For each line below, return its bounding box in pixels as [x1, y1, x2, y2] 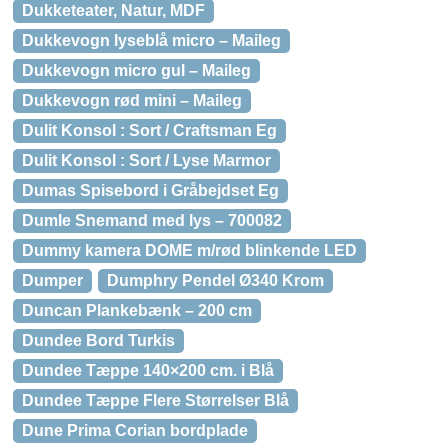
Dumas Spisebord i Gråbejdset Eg [22, 182, 279, 199]
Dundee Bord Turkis [22, 332, 175, 349]
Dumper [22, 272, 83, 289]
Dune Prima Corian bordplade [22, 422, 248, 439]
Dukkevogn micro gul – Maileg [22, 62, 251, 79]
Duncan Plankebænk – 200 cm [22, 302, 252, 319]
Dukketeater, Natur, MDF [22, 2, 205, 19]
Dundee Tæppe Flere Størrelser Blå [22, 392, 289, 409]
